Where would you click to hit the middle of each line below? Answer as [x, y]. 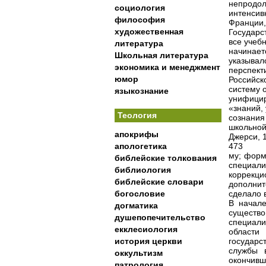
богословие [140, 194]
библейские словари [159, 182]
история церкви [148, 241]
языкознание [142, 91]
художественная [149, 31]
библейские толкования [166, 158]
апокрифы [137, 134]
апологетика [141, 146]
